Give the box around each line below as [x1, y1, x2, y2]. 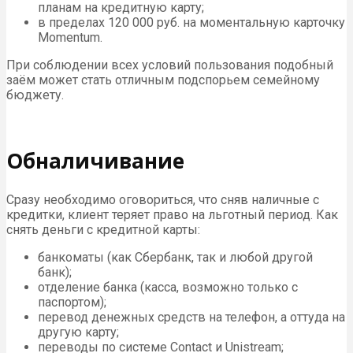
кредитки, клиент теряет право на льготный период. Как [6, 206, 338, 222]
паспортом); [38, 294, 106, 310]
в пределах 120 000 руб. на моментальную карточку [38, 14, 345, 30]
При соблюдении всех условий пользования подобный [6, 57, 333, 72]
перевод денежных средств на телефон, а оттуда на [38, 309, 345, 325]
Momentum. [38, 29, 102, 45]
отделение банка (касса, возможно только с [38, 279, 298, 295]
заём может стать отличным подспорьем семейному [6, 72, 320, 87]
